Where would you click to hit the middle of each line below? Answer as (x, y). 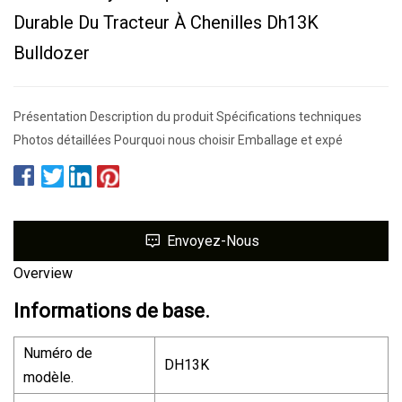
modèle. (48, 377)
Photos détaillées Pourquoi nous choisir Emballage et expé (178, 140)
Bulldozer (52, 52)
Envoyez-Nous (213, 240)
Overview (43, 273)
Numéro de (58, 353)
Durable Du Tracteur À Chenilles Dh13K (166, 22)
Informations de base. (112, 310)
